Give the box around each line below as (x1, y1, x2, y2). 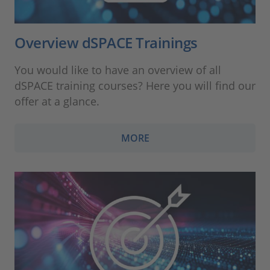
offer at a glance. (14, 94, 99, 109)
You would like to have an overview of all (14, 63, 221, 78)
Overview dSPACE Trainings (14, 33, 198, 53)
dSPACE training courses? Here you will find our (14, 78, 256, 93)
